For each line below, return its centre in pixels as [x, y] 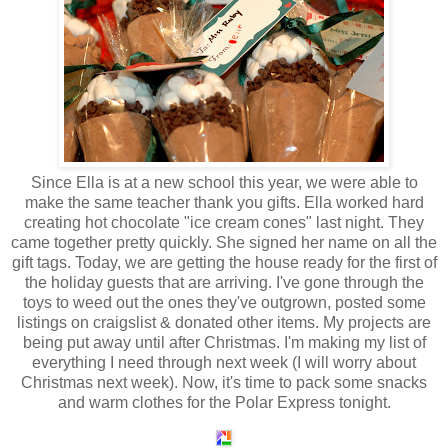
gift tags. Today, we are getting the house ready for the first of [224, 263]
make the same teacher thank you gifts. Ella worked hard [224, 203]
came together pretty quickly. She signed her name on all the [224, 243]
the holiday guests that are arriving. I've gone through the [224, 283]
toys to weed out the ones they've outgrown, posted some [224, 303]
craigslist [124, 323]
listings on [55, 323]
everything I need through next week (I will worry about [224, 363]
